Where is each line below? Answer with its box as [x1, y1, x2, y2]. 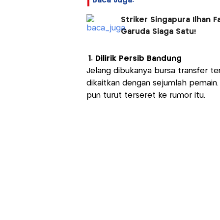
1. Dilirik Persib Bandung [88, 55, 182, 62]
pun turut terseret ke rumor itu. [86, 91, 205, 99]
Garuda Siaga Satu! [120, 27, 196, 35]
